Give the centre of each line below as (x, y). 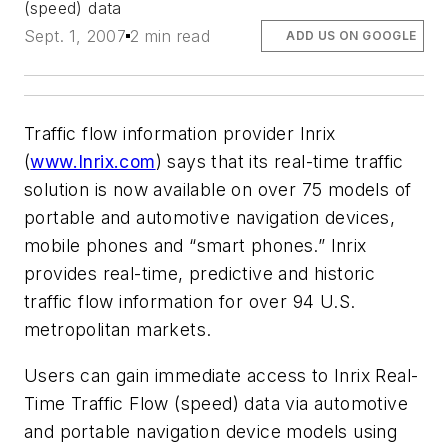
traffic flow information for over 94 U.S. (190, 302)
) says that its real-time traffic (279, 162)
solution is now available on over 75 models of (218, 190)
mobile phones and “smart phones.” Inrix (195, 246)
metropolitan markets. (118, 330)
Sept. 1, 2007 (75, 36)
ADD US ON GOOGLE (351, 36)
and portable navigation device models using (211, 431)
